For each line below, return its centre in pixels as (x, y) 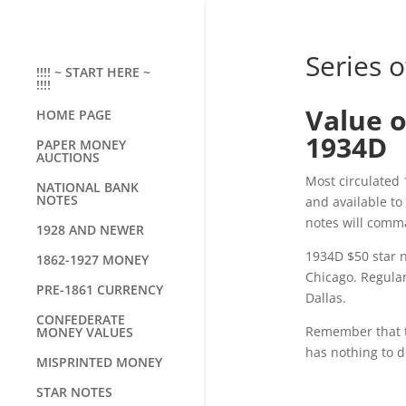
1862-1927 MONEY (92, 260)
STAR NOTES (74, 392)
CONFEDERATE (81, 319)
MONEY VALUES (85, 332)
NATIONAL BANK (87, 187)
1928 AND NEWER (90, 230)
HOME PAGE (74, 115)
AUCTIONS (68, 157)
